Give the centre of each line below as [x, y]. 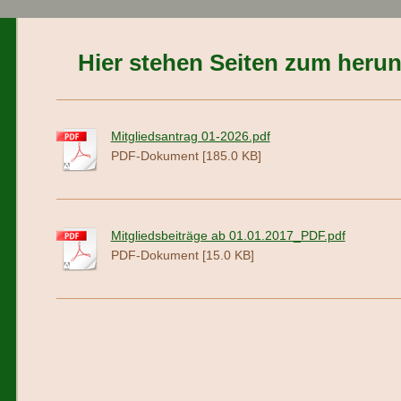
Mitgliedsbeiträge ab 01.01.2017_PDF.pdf [228, 235]
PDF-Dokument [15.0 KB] [182, 255]
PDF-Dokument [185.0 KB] [186, 156]
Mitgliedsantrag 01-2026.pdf [190, 136]
